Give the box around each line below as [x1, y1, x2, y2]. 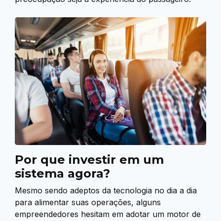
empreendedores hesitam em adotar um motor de [15, 209, 201, 220]
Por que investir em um [15, 152, 164, 167]
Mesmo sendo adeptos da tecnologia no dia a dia [15, 185, 197, 196]
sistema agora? [15, 166, 110, 181]
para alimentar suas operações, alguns [15, 197, 161, 208]
